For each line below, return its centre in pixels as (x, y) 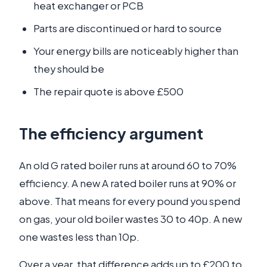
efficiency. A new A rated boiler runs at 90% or (128, 183)
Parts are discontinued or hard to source (128, 28)
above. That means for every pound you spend (130, 201)
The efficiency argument (111, 133)
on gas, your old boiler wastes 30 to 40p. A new (131, 219)
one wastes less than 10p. (79, 237)
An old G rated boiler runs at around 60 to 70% (128, 165)
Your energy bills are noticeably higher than (136, 51)
